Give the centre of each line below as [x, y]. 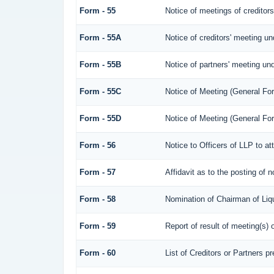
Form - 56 [97, 146]
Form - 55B [100, 65]
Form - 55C [100, 92]
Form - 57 [97, 172]
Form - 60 [97, 253]
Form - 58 [97, 199]
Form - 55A [100, 38]
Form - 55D [100, 119]
